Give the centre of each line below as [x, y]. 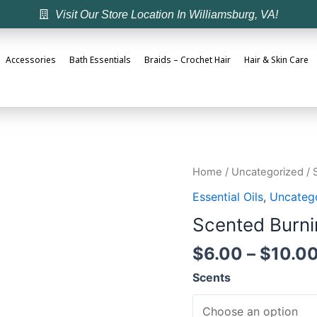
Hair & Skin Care [277, 60]
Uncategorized [267, 172]
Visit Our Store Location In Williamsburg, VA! [166, 14]
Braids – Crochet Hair [188, 60]
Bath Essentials [100, 60]
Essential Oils [228, 197]
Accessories [31, 60]
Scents [212, 278]
